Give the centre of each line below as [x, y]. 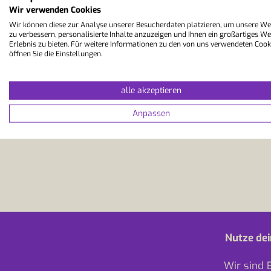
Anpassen [151, 113]
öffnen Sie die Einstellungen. [56, 54]
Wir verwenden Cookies [55, 10]
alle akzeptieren [151, 90]
